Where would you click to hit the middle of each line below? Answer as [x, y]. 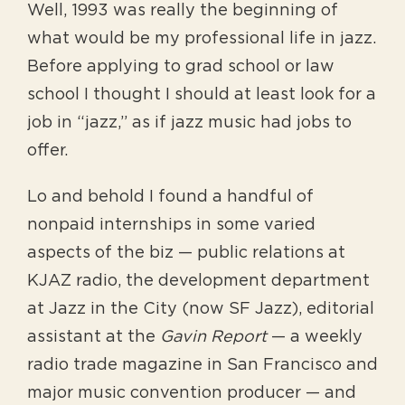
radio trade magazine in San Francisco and [202, 366]
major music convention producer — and [192, 394]
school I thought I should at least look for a [202, 95]
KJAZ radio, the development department [198, 282]
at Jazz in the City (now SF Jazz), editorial [201, 310]
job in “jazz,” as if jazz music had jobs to [189, 123]
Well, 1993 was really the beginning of [183, 11]
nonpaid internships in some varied [171, 226]
